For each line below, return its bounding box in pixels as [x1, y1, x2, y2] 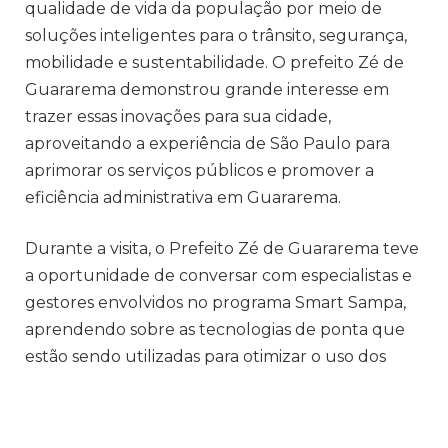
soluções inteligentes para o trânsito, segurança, [25, 25, 407, 45]
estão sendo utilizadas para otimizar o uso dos [25, 347, 386, 367]
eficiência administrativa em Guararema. [25, 187, 341, 207]
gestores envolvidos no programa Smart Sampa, [25, 293, 406, 313]
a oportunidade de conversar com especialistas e [25, 266, 412, 286]
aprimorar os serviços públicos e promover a [25, 160, 374, 180]
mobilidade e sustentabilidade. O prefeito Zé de [25, 52, 404, 72]
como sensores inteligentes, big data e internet [25, 401, 398, 421]
